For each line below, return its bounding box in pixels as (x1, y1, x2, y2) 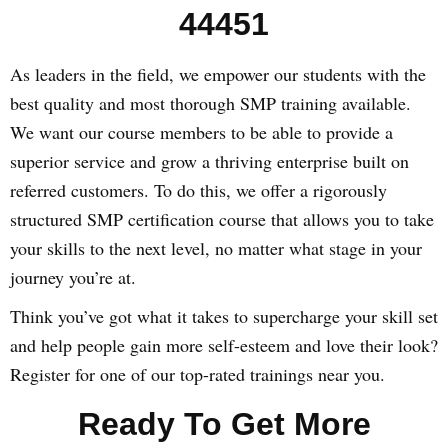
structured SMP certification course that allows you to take (10, 207, 434, 231)
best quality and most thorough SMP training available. (10, 91, 411, 115)
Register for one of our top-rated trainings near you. (10, 362, 385, 386)
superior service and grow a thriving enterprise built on (10, 149, 409, 173)
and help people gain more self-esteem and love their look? (10, 333, 438, 357)
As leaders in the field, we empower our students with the (10, 62, 426, 86)
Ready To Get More (77, 406, 371, 442)
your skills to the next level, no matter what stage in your (10, 236, 422, 260)
